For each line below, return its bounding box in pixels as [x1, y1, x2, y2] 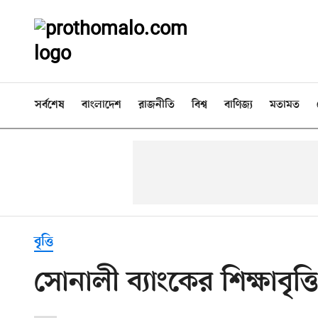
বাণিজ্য [224, 99, 253, 111]
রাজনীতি [138, 99, 175, 111]
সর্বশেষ [35, 99, 65, 111]
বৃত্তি [34, 234, 53, 251]
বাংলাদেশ [82, 99, 121, 111]
